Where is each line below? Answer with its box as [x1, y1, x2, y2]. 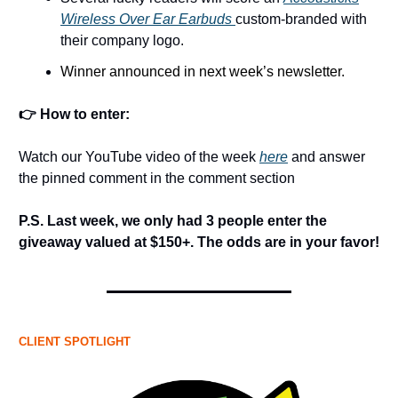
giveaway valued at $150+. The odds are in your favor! [19, 235, 379, 251]
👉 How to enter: [19, 107, 130, 123]
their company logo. [60, 33, 184, 49]
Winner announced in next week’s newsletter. [60, 64, 345, 80]
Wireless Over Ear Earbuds [60, 12, 235, 28]
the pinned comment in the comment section [19, 171, 295, 187]
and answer [288, 149, 365, 165]
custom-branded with [235, 12, 367, 28]
